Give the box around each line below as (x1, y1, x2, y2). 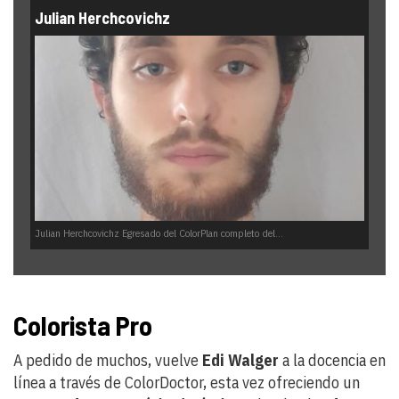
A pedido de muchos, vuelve (13, 350, 202, 371)
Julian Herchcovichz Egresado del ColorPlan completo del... (35, 226, 283, 240)
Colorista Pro (13, 309, 152, 342)
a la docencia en (279, 350, 386, 371)
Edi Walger (202, 350, 279, 371)
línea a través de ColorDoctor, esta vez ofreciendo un (13, 372, 360, 394)
